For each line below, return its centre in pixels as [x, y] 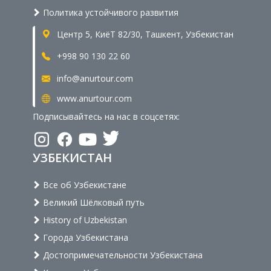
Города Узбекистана [84, 237]
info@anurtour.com [94, 79]
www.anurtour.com [93, 98]
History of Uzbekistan [84, 220]
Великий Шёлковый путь [93, 202]
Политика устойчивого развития [109, 12]
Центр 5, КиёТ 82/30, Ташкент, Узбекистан [144, 34]
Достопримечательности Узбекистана [122, 255]
